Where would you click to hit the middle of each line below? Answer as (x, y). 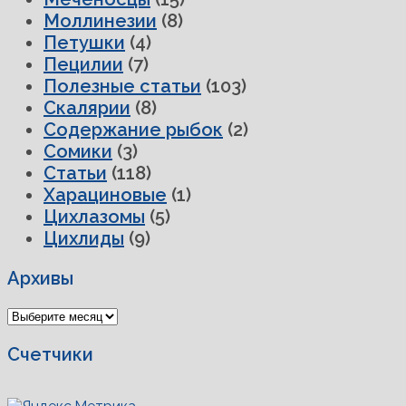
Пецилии (83, 65)
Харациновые (105, 195)
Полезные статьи (122, 87)
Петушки (84, 43)
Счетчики (50, 355)
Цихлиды (84, 239)
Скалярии (87, 108)
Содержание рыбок (133, 130)
